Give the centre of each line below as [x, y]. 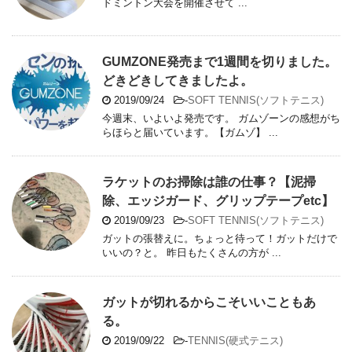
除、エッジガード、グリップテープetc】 [218, 201]
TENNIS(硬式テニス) [235, 341]
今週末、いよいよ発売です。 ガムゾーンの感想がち [221, 119]
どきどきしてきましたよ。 [178, 81]
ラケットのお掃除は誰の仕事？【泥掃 [209, 182]
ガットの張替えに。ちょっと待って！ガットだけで [220, 239]
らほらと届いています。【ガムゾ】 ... [190, 133]
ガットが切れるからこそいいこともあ [209, 302]
